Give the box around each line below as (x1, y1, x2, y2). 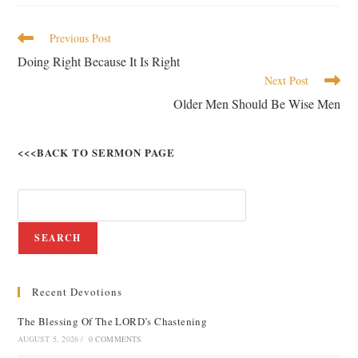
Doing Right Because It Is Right (18, 53, 181, 70)
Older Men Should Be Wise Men (173, 95, 340, 112)
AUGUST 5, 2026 (18, 333, 79, 344)
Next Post (264, 73, 308, 88)
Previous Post (50, 30, 112, 46)
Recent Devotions (32, 284, 123, 299)
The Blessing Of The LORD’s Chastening (18, 314, 208, 328)
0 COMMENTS (88, 333, 142, 344)
